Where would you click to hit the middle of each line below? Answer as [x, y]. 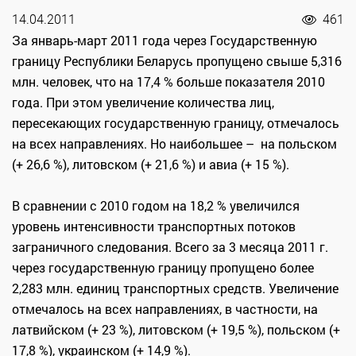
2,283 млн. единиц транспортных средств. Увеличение [175, 288]
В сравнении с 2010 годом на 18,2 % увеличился [156, 206]
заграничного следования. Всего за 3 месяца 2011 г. [170, 247]
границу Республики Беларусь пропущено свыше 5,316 [177, 61]
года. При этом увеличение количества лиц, [143, 103]
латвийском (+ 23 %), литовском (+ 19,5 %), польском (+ [176, 330]
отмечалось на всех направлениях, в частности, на [165, 309]
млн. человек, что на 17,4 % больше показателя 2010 [168, 82]
